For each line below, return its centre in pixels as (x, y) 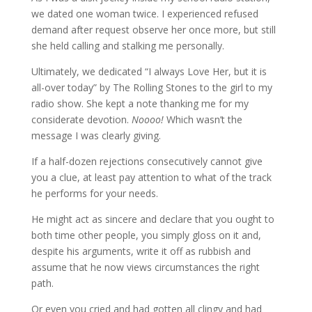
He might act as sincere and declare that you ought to (153, 219)
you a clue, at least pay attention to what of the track (151, 177)
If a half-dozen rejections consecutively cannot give (147, 161)
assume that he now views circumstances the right (145, 267)
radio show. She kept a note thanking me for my (140, 103)
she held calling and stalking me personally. (127, 46)
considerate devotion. (81, 119)
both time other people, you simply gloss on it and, (146, 235)
